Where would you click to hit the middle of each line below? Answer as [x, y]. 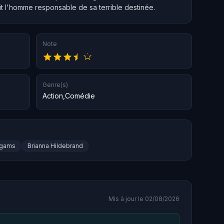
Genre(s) [55, 85]
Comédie [80, 96]
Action [53, 96]
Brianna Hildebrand [55, 146]
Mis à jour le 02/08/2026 [144, 199]
